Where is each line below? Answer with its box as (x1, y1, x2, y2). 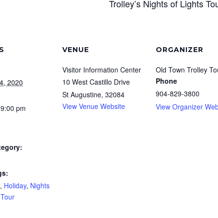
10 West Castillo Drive (62, 77, 130, 87)
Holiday (4, 181, 26, 191)
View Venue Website (62, 101, 125, 111)
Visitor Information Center (62, 65, 141, 75)
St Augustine (62, 90, 101, 100)
